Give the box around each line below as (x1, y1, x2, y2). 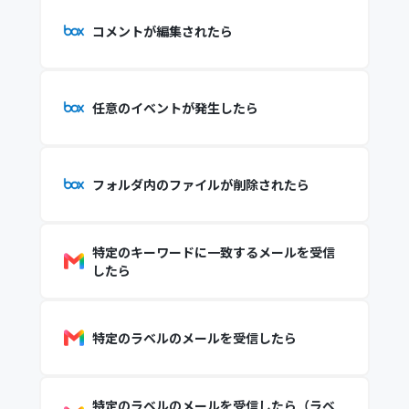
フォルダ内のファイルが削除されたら (91, 175, 309, 194)
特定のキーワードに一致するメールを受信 (91, 243, 335, 261)
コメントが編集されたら (91, 22, 233, 40)
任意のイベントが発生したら (91, 99, 258, 117)
